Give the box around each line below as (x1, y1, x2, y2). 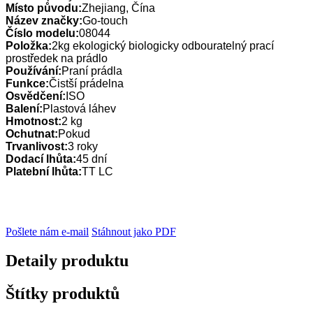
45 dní (76, 152, 107, 165)
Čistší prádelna (49, 77, 124, 89)
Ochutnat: (6, 127, 58, 140)
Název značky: (6, 14, 82, 27)
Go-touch (82, 14, 128, 27)
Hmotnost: (6, 115, 61, 127)
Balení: (6, 102, 43, 115)
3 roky (68, 140, 98, 152)
